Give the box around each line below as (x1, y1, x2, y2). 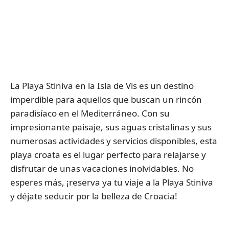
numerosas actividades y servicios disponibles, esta (10, 134, 217, 147)
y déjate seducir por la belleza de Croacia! (10, 190, 177, 202)
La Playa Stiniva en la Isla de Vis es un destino (10, 79, 194, 91)
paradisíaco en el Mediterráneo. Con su (10, 107, 170, 119)
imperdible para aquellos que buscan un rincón (10, 93, 202, 105)
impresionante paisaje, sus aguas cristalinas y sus (10, 121, 212, 133)
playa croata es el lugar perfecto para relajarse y (10, 148, 206, 161)
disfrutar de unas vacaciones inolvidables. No (10, 162, 194, 174)
